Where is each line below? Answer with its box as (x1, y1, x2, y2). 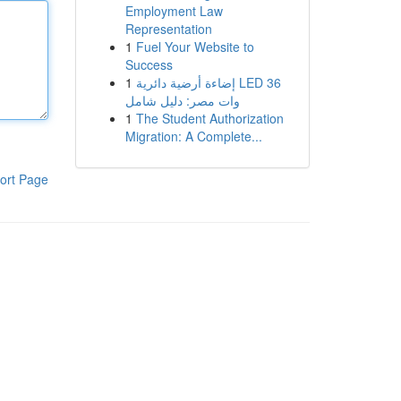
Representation (124, 20, 212, 38)
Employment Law (124, 2, 223, 20)
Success (124, 55, 173, 73)
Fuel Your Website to (135, 38, 254, 55)
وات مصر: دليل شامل (124, 91, 240, 109)
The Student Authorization (135, 109, 284, 127)
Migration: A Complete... (124, 127, 262, 145)
